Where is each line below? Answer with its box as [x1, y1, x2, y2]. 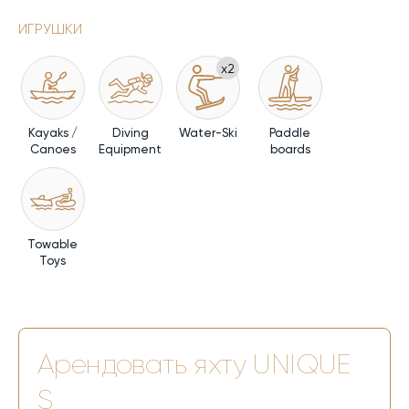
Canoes [29, 142, 76, 157]
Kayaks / [27, 126, 78, 141]
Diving [111, 126, 149, 141]
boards [269, 142, 310, 157]
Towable [27, 237, 78, 252]
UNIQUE [253, 349, 351, 381]
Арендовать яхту [37, 349, 254, 381]
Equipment [99, 142, 162, 157]
